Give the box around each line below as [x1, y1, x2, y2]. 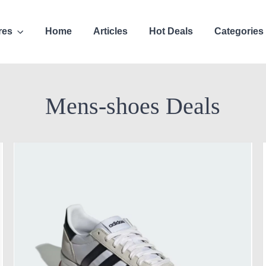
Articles [93, 26, 128, 37]
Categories [214, 26, 264, 37]
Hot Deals [149, 26, 194, 37]
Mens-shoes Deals [45, 92, 221, 119]
